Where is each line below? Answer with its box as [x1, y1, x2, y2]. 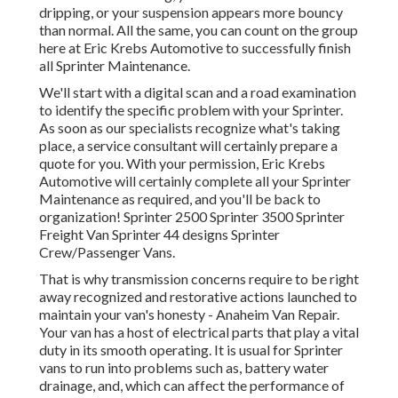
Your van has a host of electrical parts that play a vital [39, 323, 359, 341]
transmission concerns [111, 270, 246, 288]
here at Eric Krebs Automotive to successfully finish [39, 39, 351, 57]
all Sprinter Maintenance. [39, 57, 190, 75]
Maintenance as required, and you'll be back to [39, 190, 321, 208]
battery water [242, 359, 329, 377]
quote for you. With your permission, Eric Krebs [39, 155, 325, 172]
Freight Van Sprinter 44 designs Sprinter [39, 226, 280, 243]
